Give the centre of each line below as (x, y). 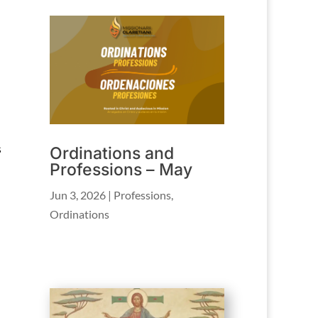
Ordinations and (112, 154)
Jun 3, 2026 (78, 195)
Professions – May (121, 170)
